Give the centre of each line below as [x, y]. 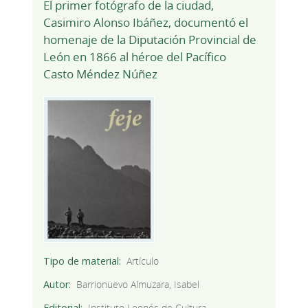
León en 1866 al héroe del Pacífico [134, 56]
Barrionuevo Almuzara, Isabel [138, 285]
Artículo [143, 261]
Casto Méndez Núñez [100, 74]
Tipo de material [81, 261]
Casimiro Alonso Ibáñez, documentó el [145, 22]
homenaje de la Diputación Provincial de [150, 39]
